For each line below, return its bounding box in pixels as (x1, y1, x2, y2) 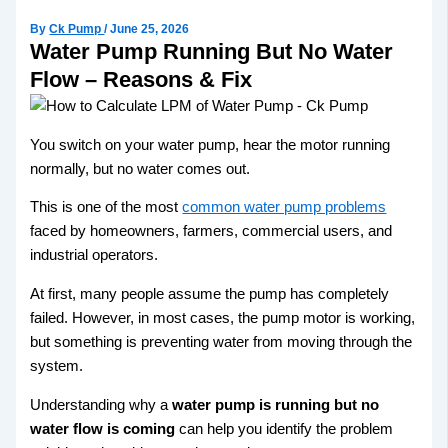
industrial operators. (30, 247, 159, 264)
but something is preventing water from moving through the (30, 333, 413, 350)
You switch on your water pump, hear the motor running (30, 136, 391, 153)
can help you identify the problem (175, 420, 394, 437)
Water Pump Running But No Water (30, 39, 394, 65)
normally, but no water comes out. (30, 160, 251, 177)
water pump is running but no (172, 396, 380, 413)
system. (30, 357, 84, 374)
